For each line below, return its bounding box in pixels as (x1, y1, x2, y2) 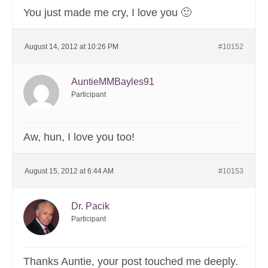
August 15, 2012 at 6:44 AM (25, 167, 114, 176)
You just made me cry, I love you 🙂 (23, 7, 191, 19)
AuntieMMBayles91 (71, 77, 154, 87)
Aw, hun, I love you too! (23, 131, 135, 144)
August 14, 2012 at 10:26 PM (25, 42, 118, 51)
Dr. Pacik (71, 201, 109, 212)
